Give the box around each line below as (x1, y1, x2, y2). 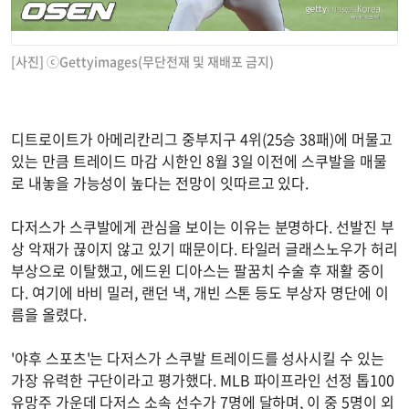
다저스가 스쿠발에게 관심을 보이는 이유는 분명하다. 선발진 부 (11, 215, 394, 237)
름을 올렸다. (11, 302, 87, 325)
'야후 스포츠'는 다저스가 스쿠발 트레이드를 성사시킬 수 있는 (11, 346, 384, 369)
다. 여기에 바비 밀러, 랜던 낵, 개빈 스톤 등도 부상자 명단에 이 (11, 280, 389, 303)
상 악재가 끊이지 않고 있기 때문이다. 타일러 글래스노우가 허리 (11, 236, 398, 259)
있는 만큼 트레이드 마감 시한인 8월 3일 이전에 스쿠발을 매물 (11, 149, 387, 172)
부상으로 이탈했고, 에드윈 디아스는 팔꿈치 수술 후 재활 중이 (11, 258, 384, 281)
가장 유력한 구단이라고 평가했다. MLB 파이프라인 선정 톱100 (11, 368, 394, 391)
